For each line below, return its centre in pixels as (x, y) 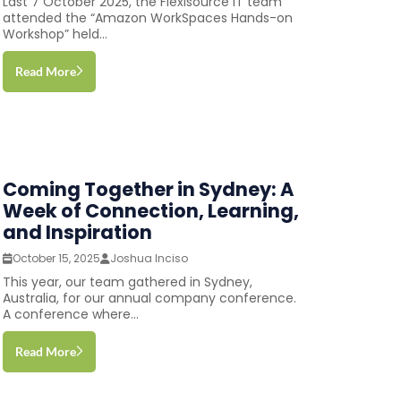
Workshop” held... (55, 34)
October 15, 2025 (56, 258)
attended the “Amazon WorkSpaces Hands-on (147, 17)
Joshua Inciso (149, 258)
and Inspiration (77, 232)
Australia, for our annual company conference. (149, 298)
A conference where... (70, 314)
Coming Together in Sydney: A (148, 189)
